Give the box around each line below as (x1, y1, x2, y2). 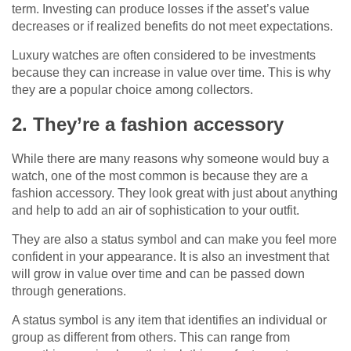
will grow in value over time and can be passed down (12, 267, 305, 281)
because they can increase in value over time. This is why (12, 66, 331, 80)
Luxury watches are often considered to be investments (12, 49, 316, 63)
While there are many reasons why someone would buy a (12, 152, 329, 166)
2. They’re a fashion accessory (12, 114, 284, 136)
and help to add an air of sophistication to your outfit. (12, 204, 299, 218)
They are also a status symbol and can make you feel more (12, 233, 337, 247)
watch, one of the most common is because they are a (12, 169, 308, 183)
